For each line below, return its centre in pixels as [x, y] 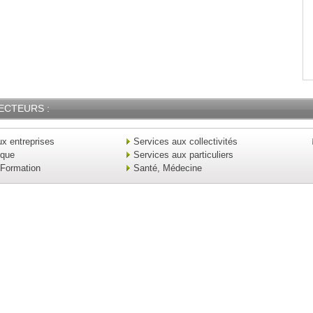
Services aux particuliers [183, 155]
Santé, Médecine [168, 168]
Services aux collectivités [185, 141]
